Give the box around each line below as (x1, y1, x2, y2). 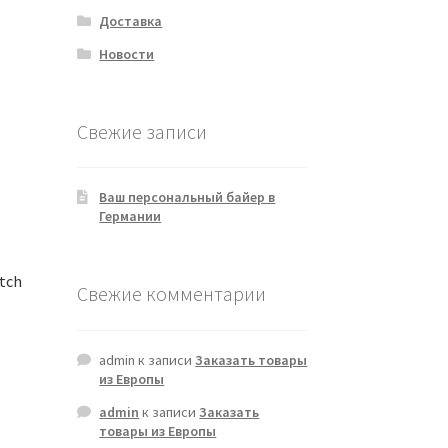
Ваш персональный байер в (99, 188, 276, 207)
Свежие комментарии (76, 281, 266, 306)
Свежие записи (76, 118, 207, 144)
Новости (99, 44, 155, 63)
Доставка (99, 11, 163, 30)
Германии (99, 207, 162, 226)
